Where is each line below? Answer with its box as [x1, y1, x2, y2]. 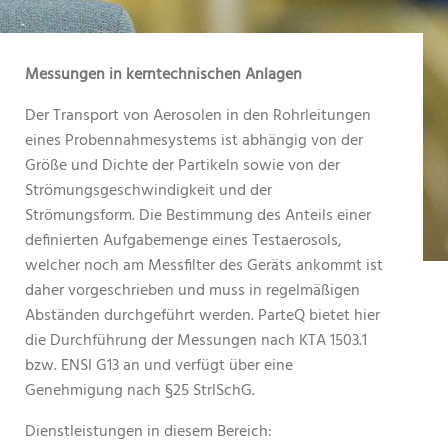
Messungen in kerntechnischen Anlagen [25, 62, 302, 88]
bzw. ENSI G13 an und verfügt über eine [25, 353, 293, 379]
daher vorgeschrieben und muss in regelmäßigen [25, 278, 360, 304]
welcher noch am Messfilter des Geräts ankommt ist [25, 253, 383, 279]
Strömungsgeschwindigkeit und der [25, 178, 272, 204]
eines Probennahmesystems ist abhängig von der [25, 128, 363, 154]
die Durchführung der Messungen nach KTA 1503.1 [25, 328, 367, 354]
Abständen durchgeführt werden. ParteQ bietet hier [25, 303, 380, 329]
